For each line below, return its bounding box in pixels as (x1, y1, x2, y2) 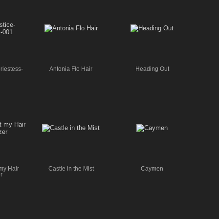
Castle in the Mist (48, 165, 94, 172)
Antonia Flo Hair (49, 66, 92, 72)
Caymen (141, 165, 163, 172)
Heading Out (135, 66, 169, 72)
